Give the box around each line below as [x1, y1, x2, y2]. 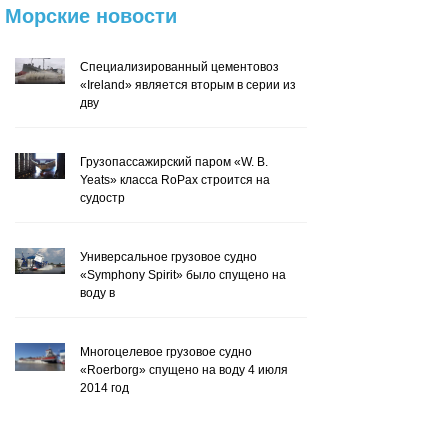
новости [96, 5, 177, 28]
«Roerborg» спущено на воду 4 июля [80, 363, 288, 377]
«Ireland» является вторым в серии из [80, 78, 296, 92]
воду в [80, 286, 115, 300]
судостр [80, 191, 125, 205]
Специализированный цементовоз [80, 60, 279, 74]
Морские [5, 5, 90, 28]
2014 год [80, 381, 129, 395]
